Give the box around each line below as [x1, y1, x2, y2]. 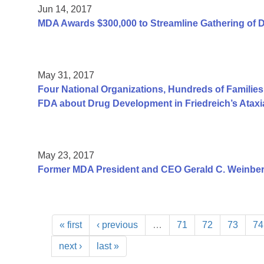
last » [97, 241, 119, 252]
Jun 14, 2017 [38, 4, 92, 15]
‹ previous [97, 220, 138, 230]
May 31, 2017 [38, 70, 94, 81]
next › [59, 241, 82, 252]
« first [60, 220, 82, 230]
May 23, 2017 [38, 150, 94, 161]
